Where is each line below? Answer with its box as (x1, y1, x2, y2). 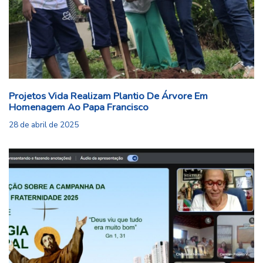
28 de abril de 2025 (9, 119, 79, 131)
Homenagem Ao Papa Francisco (9, 100, 149, 114)
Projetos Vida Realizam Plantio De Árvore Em (9, 89, 208, 103)
